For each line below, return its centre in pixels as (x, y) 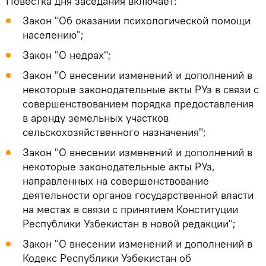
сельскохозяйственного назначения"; (114, 132)
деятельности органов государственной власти (138, 195)
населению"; (53, 34)
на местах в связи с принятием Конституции (130, 209)
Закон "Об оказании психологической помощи (137, 20)
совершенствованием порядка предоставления (138, 103)
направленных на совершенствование (116, 180)
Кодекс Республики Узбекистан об (107, 258)
